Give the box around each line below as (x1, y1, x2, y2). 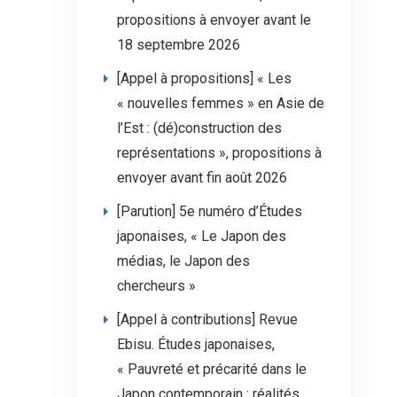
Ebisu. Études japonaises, (117, 336, 275, 353)
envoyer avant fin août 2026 (117, 169, 287, 186)
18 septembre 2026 (117, 36, 240, 53)
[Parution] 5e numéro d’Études (117, 203, 302, 220)
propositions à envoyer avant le (117, 12, 311, 28)
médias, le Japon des (117, 253, 250, 269)
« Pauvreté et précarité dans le (117, 361, 307, 378)
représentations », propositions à (117, 144, 322, 161)
